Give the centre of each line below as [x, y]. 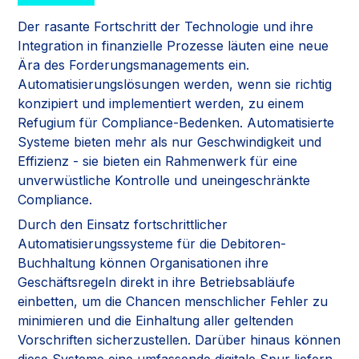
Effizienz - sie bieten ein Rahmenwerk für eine [158, 161]
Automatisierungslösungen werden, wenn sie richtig [175, 84]
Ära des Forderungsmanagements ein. [134, 65]
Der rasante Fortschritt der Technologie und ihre [166, 26]
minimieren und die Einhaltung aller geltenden [156, 320]
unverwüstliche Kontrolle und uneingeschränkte [164, 180]
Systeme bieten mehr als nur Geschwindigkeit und [170, 141]
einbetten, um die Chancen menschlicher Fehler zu [173, 301]
